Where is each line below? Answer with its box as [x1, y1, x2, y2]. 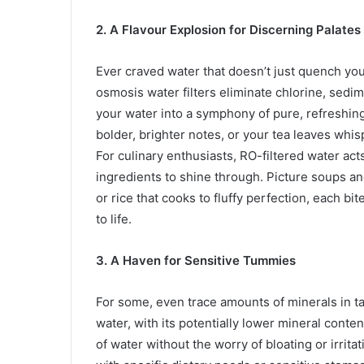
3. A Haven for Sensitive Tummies [96, 253, 296, 268]
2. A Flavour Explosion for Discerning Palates [96, 22, 361, 37]
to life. [96, 211, 132, 227]
